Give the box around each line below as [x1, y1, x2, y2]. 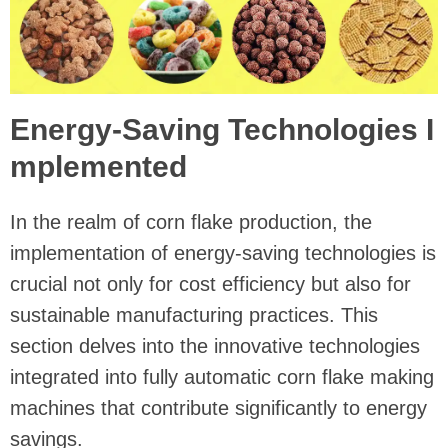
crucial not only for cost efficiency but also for [10, 273, 411, 296]
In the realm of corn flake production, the [10, 211, 372, 234]
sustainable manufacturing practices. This [10, 304, 378, 327]
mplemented [10, 150, 187, 184]
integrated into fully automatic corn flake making [10, 366, 434, 389]
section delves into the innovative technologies [10, 335, 420, 358]
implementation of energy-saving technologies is [10, 242, 436, 265]
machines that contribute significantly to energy [10, 397, 427, 420]
